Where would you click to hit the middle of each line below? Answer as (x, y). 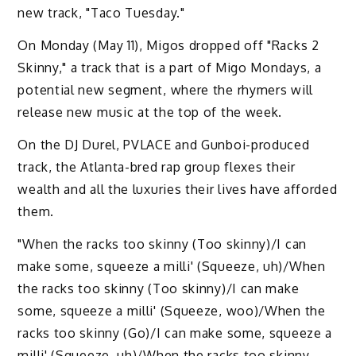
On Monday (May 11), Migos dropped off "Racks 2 (168, 46)
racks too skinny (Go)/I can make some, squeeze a (175, 333)
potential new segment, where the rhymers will (165, 90)
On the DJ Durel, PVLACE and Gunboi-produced (164, 144)
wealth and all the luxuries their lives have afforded (178, 189)
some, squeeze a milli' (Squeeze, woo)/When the (172, 310)
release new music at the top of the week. (150, 112)
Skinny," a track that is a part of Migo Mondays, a (170, 68)
